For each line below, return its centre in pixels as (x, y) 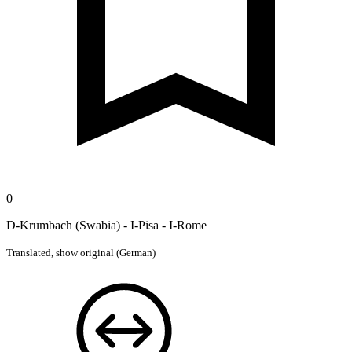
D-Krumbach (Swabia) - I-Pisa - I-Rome (106, 225)
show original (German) (106, 252)
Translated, (31, 252)
